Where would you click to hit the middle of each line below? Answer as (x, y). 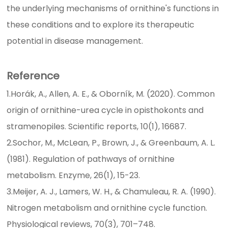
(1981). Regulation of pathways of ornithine (91, 159)
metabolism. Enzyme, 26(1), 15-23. (74, 176)
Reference (33, 76)
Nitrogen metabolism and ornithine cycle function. (107, 208)
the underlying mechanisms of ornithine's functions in (113, 9)
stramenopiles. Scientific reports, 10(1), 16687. (98, 127)
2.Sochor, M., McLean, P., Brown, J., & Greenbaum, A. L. (111, 143)
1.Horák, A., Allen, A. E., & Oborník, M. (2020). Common (111, 94)
